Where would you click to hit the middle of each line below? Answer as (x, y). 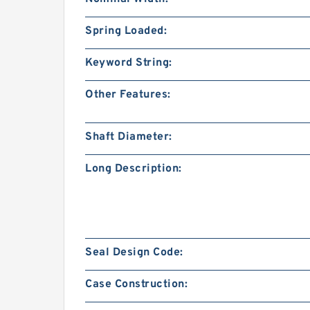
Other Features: (128, 95)
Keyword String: (129, 63)
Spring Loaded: (126, 31)
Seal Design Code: (134, 253)
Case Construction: (136, 284)
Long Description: (134, 169)
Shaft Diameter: (129, 137)
